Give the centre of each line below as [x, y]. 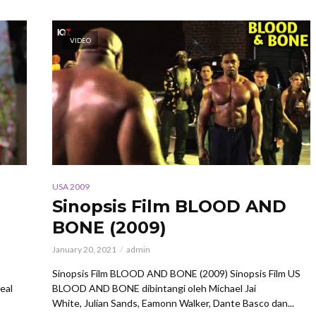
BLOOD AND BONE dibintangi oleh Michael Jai [154, 288]
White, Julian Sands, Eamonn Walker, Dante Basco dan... [173, 303]
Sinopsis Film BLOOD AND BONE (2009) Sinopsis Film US [176, 273]
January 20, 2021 [84, 249]
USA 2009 [71, 186]
